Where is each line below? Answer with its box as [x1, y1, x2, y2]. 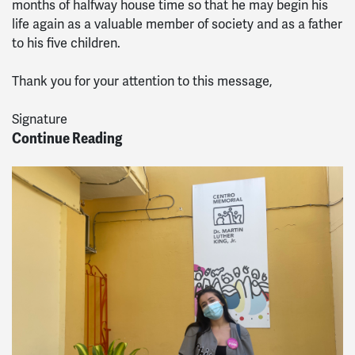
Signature [12, 111, 67, 128]
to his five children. [12, 35, 120, 52]
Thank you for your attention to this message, [12, 73, 273, 90]
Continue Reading [12, 128, 122, 148]
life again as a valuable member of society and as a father [12, 16, 342, 32]
